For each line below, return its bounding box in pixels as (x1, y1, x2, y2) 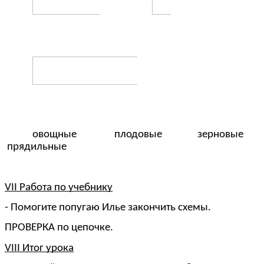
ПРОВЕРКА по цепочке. (5, 222, 113, 234)
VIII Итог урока (5, 242, 74, 254)
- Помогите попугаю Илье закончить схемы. (5, 202, 211, 213)
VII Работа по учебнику (5, 181, 113, 193)
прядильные (5, 141, 67, 153)
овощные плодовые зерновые (32, 128, 258, 140)
